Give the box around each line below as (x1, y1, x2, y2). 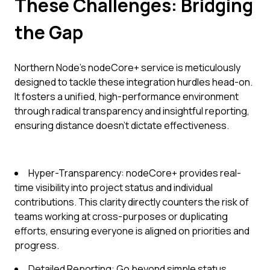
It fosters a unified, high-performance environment (14, 90, 239, 103)
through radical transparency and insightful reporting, (14, 104, 250, 118)
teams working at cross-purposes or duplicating (14, 210, 228, 223)
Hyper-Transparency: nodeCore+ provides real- (28, 166, 241, 180)
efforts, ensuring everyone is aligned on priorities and (14, 224, 250, 237)
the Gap (14, 20, 83, 45)
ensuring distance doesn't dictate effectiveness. (14, 119, 229, 132)
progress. (14, 239, 59, 252)
